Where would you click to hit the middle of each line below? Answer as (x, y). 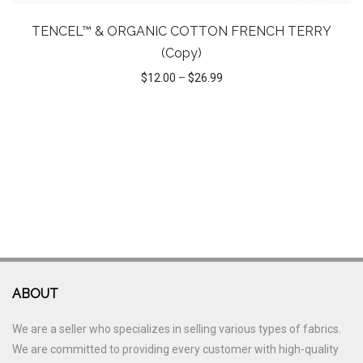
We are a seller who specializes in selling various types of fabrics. (177, 329)
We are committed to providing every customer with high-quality (175, 350)
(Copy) (181, 53)
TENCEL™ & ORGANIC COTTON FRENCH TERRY (181, 31)
